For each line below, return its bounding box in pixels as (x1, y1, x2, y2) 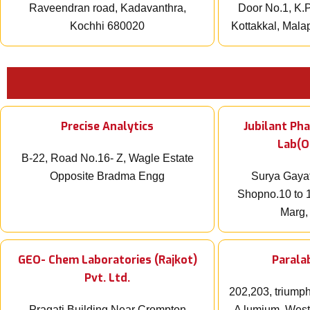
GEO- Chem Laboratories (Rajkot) (17, 253, 197, 268)
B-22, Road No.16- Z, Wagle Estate (21, 152, 194, 165)
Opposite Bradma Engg (50, 170, 165, 183)
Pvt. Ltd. (84, 271, 130, 286)
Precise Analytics (61, 119, 154, 134)
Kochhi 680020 (70, 20, 145, 33)
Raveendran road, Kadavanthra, (28, 2, 186, 15)
